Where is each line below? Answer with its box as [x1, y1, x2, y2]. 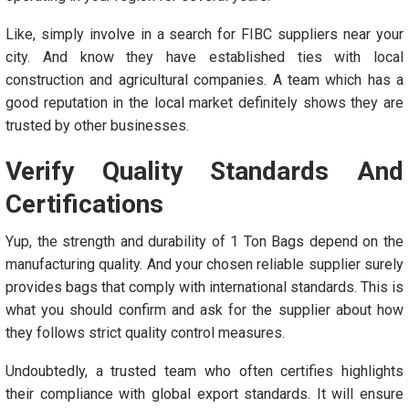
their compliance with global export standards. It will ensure [5, 385, 404, 403]
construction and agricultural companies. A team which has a [5, 71, 404, 89]
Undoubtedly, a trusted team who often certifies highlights [5, 362, 404, 380]
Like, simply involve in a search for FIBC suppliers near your [5, 26, 404, 43]
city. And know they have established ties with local [5, 48, 404, 66]
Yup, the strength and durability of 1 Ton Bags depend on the [5, 233, 404, 250]
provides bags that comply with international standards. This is [5, 278, 404, 296]
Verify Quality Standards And [5, 156, 404, 186]
